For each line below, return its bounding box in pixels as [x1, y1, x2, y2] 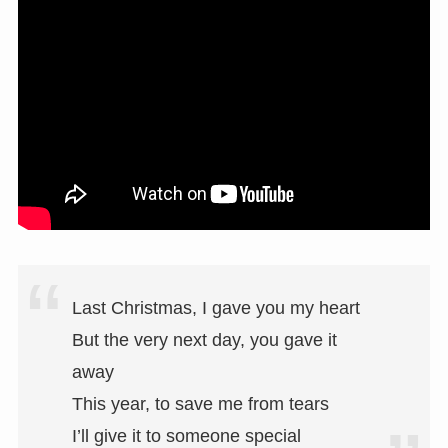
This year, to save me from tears [71, 394, 329, 415]
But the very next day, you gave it [71, 330, 337, 351]
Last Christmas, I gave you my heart [71, 298, 360, 319]
